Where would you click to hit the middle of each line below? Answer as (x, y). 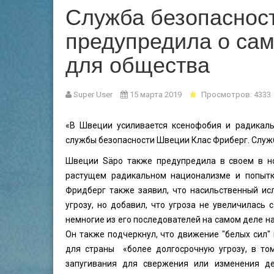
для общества (138, 63)
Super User (93, 94)
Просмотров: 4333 (236, 94)
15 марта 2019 (156, 94)
